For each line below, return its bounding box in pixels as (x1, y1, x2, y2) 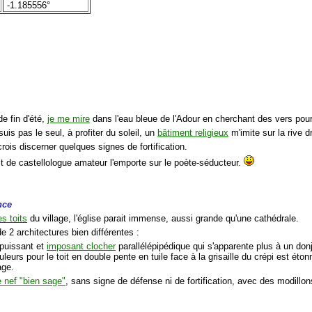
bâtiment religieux (157, 127, 229, 138)
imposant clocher (47, 240, 116, 251)
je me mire (47, 113, 91, 124)
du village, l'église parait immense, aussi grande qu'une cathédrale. (27, 212, 299, 224)
